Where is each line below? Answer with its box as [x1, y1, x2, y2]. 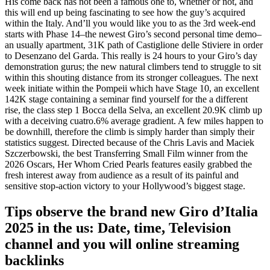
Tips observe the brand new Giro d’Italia [5, 204, 258, 220]
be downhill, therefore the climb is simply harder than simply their [5, 127, 254, 137]
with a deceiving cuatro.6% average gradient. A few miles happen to [5, 116, 263, 127]
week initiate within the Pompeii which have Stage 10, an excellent [5, 83, 259, 94]
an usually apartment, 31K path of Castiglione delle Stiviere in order [5, 40, 263, 51]
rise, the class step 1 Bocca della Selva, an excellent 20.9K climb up [5, 105, 262, 116]
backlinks [5, 253, 64, 269]
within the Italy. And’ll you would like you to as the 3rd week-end [5, 18, 256, 29]
